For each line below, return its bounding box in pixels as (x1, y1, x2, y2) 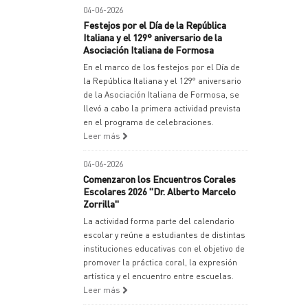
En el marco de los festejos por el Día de (83, 62, 240, 72)
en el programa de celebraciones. (83, 117, 214, 127)
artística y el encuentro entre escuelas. (83, 271, 234, 281)
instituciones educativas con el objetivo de (83, 243, 245, 254)
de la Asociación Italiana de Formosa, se (83, 89, 239, 100)
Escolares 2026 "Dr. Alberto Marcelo (83, 185, 236, 197)
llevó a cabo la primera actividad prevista (83, 103, 241, 113)
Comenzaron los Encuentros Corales (83, 173, 236, 185)
